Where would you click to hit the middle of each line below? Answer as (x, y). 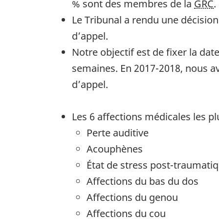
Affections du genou (132, 197)
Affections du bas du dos (142, 181)
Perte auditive (118, 132)
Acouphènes (115, 149)
